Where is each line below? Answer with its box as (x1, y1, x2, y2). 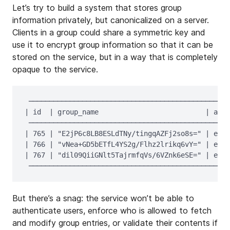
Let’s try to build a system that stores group (12, 3, 182, 13)
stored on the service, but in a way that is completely (12, 52, 218, 62)
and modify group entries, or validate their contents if (12, 218, 218, 228)
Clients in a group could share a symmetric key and (12, 27, 205, 37)
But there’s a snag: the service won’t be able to (12, 193, 194, 203)
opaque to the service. (12, 64, 98, 74)
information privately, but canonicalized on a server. (12, 15, 209, 25)
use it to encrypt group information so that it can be (12, 40, 213, 50)
